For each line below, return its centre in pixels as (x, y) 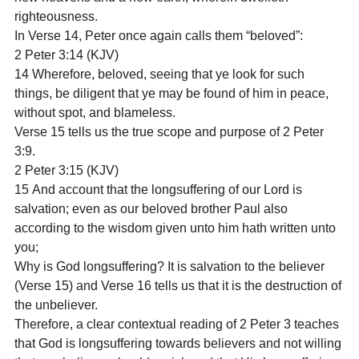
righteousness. (56, 16)
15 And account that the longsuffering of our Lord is (160, 190)
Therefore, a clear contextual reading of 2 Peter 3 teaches (178, 324)
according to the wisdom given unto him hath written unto (177, 228)
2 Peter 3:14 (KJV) (67, 55)
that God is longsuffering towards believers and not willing (179, 343)
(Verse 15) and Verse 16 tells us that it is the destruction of (179, 286)
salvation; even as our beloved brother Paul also (153, 209)
